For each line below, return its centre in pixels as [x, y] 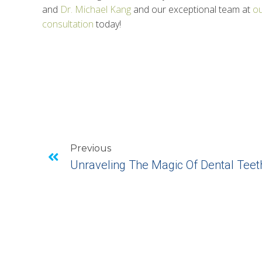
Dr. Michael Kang [96, 10]
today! [107, 24]
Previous [91, 149]
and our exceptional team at [192, 10]
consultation [68, 24]
